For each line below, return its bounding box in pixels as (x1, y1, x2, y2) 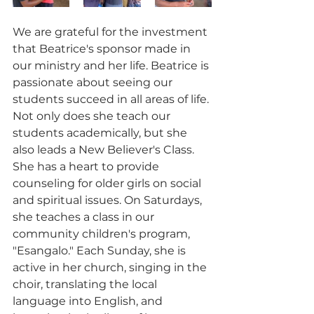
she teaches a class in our (13, 210, 157, 224)
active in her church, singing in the (13, 261, 210, 275)
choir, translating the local (13, 278, 160, 292)
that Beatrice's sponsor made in (13, 42, 193, 56)
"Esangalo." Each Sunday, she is (13, 244, 189, 258)
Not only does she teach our (13, 109, 173, 123)
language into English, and (13, 294, 165, 308)
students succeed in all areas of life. (13, 93, 212, 107)
